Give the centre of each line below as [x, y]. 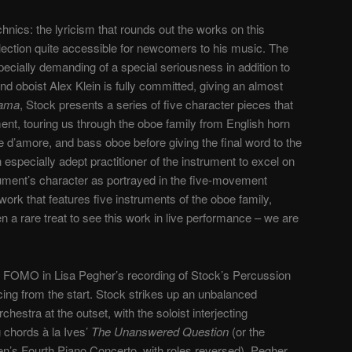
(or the [247, 331]
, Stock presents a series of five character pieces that [156, 104]
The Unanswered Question [160, 331]
